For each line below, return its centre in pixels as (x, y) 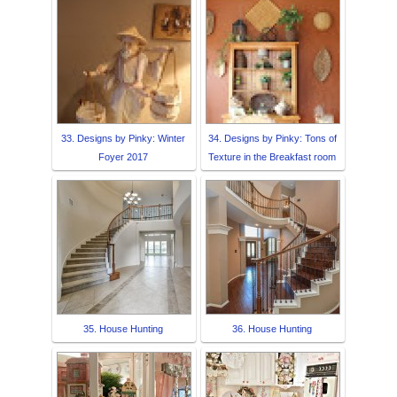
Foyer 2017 (123, 156)
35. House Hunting (123, 328)
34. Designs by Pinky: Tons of (272, 138)
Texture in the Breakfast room (272, 156)
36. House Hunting (272, 328)
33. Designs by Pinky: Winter (123, 138)
